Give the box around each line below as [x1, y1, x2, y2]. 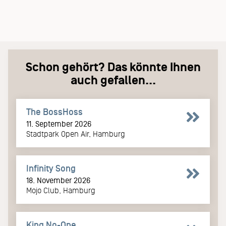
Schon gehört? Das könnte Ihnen [25, 61, 201, 74]
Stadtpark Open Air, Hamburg [26, 130, 125, 139]
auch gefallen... [70, 74, 156, 87]
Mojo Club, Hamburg [26, 186, 95, 195]
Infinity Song [26, 163, 76, 174]
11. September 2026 [26, 120, 91, 129]
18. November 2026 [26, 176, 90, 185]
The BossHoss [26, 107, 83, 118]
